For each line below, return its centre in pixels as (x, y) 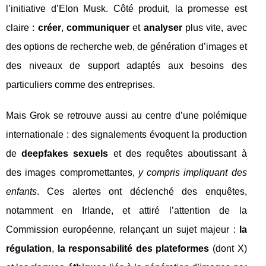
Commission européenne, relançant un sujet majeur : (123, 230)
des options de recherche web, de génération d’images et (126, 47)
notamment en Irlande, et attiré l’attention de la (126, 211)
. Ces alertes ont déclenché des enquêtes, (142, 192)
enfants (21, 192)
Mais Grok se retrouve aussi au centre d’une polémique (126, 116)
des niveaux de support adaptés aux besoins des (126, 66)
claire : (22, 28)
